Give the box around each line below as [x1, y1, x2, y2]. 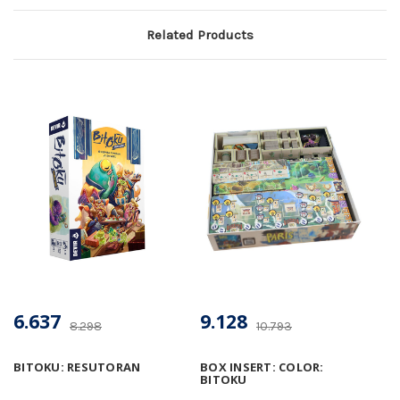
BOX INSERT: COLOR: [200, 358, 324, 375]
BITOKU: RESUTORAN [13, 358, 141, 375]
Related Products [146, 26, 254, 43]
